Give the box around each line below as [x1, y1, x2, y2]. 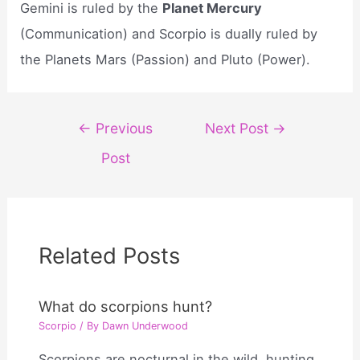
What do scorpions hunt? [39, 297, 213, 316]
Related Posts [39, 241, 181, 269]
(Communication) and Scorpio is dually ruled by [20, 25, 318, 42]
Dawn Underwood [102, 319, 189, 332]
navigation [50, 141, 116, 158]
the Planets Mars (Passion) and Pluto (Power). [20, 51, 311, 67]
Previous [92, 120, 153, 137]
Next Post [205, 120, 273, 137]
